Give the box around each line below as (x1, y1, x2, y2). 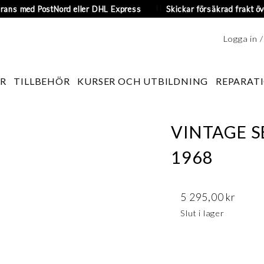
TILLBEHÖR (14, 75, 70, 87)
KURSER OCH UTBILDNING (77, 75, 209, 87)
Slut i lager (180, 208, 225, 219)
